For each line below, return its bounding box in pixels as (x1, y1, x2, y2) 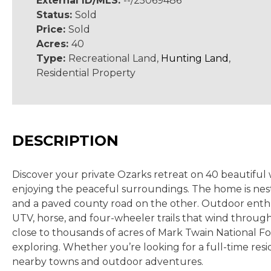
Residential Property (36, 67, 135, 79)
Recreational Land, (68, 53, 161, 64)
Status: (36, 9, 75, 21)
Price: (36, 24, 68, 35)
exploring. (12, 241, 60, 253)
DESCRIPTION (12, 132, 119, 149)
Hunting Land (161, 53, 229, 64)
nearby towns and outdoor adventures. (12, 256, 203, 267)
